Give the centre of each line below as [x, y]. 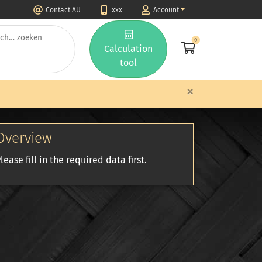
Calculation [128, 49]
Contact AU [63, 10]
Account [166, 10]
